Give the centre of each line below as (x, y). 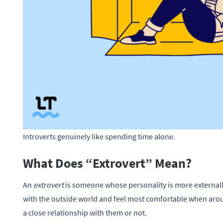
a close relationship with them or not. (85, 213)
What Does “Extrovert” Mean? (107, 164)
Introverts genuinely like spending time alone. (99, 136)
